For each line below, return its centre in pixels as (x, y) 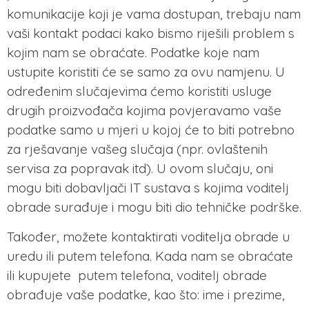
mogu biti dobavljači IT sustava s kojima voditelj (148, 188)
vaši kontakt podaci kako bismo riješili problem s (151, 33)
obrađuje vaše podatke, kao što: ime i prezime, (146, 294)
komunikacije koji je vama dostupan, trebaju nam (154, 14)
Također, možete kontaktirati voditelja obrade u (148, 236)
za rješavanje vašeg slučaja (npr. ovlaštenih (137, 149)
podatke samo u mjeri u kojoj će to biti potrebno (151, 130)
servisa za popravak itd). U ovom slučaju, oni (140, 169)
